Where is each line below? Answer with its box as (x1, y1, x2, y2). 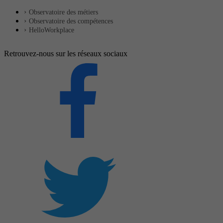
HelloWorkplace (29, 26, 74, 34)
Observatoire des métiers (29, 8, 98, 16)
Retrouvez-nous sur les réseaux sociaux (4, 49, 127, 58)
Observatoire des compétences (29, 17, 113, 25)
